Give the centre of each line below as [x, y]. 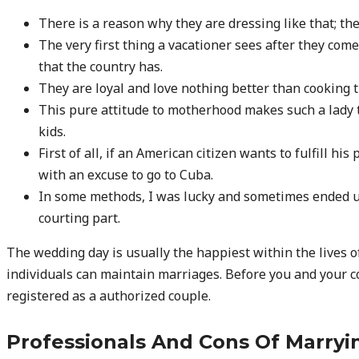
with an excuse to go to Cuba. [126, 174]
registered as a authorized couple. [109, 295]
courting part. [79, 218]
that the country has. [101, 66]
